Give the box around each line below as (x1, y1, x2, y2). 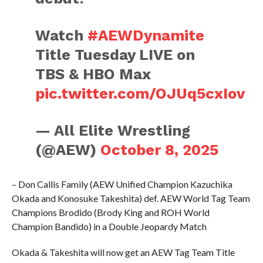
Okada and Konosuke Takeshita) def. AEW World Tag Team (11, 193, 250, 204)
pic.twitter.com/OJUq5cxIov (35, 85, 245, 102)
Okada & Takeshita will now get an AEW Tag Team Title (11, 247, 235, 258)
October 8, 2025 (100, 141, 219, 159)
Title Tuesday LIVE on (35, 46, 195, 63)
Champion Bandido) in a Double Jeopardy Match (11, 221, 207, 232)
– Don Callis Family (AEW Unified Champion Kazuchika (11, 178, 232, 190)
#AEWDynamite (87, 26, 205, 44)
